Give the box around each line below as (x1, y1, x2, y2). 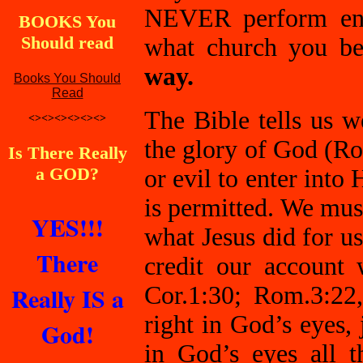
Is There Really (7, 143, 127, 163)
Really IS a (11, 280, 124, 316)
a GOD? (36, 164, 99, 184)
